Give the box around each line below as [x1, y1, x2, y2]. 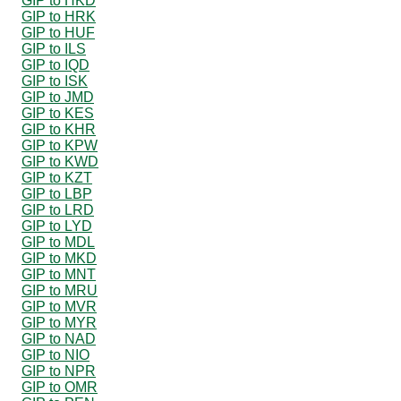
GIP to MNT [21, 266, 96, 282]
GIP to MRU [21, 282, 98, 298]
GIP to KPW [21, 137, 98, 153]
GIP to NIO [21, 346, 90, 363]
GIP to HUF [21, 24, 95, 40]
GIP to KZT [21, 169, 92, 185]
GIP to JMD [21, 89, 94, 105]
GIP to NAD [21, 330, 96, 346]
